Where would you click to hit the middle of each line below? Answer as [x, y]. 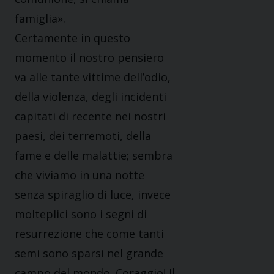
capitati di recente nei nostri [90, 117]
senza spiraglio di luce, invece [93, 195]
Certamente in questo [72, 38]
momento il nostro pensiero [89, 58]
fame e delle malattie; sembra [94, 156]
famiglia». [40, 19]
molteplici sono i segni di [81, 214]
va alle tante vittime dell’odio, [93, 77]
